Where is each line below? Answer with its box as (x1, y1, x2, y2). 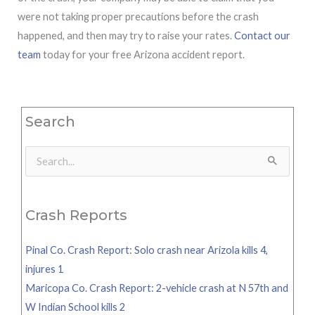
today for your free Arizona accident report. (41, 49, 245, 61)
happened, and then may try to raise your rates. (18, 30, 234, 42)
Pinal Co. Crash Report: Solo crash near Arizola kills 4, (25, 243, 268, 256)
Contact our (234, 30, 290, 42)
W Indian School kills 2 (25, 300, 125, 313)
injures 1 (25, 262, 63, 275)
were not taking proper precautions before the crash (18, 11, 259, 23)
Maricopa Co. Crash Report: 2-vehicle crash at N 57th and (25, 281, 288, 294)
